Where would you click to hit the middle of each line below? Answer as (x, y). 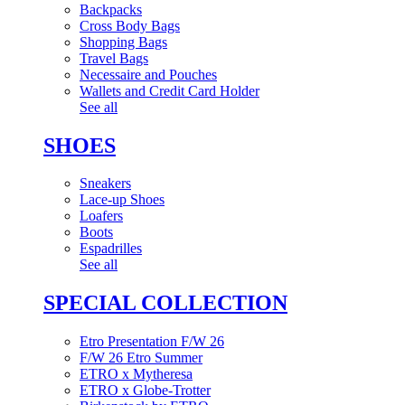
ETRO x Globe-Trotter (145, 391)
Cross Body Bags (130, 25)
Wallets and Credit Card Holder (170, 90)
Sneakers (105, 184)
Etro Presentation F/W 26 (152, 342)
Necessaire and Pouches (148, 74)
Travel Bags (114, 58)
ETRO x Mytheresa (136, 374)
